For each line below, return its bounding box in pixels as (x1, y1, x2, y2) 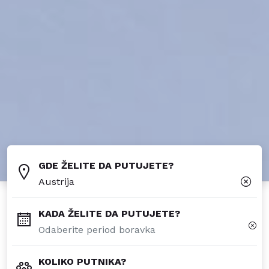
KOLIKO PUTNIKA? (38, 256, 126, 268)
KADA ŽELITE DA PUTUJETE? (38, 208, 180, 220)
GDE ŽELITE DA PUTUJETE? (38, 160, 174, 172)
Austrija (38, 176, 74, 188)
